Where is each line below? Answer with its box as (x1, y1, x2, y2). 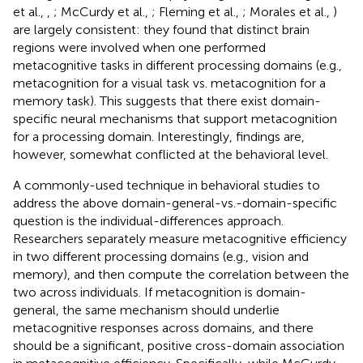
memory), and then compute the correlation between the (13, 266, 349, 282)
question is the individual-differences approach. (13, 212, 284, 228)
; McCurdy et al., (53, 3, 152, 19)
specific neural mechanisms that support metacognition (13, 110, 337, 126)
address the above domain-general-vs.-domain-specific (13, 194, 337, 211)
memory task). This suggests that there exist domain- (13, 92, 321, 109)
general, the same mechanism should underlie (13, 301, 280, 318)
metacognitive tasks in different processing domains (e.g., (13, 57, 342, 73)
